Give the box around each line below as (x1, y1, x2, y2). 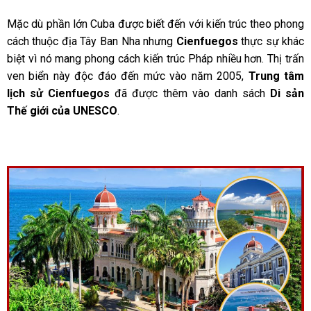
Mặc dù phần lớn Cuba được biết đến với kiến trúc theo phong (6, 17, 305, 31)
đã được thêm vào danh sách (110, 87, 271, 101)
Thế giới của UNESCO (6, 104, 117, 118)
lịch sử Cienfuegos (6, 87, 110, 101)
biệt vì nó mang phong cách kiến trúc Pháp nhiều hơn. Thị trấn (6, 52, 305, 66)
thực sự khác (237, 35, 305, 49)
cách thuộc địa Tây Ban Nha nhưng (6, 35, 176, 49)
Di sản (270, 87, 305, 101)
